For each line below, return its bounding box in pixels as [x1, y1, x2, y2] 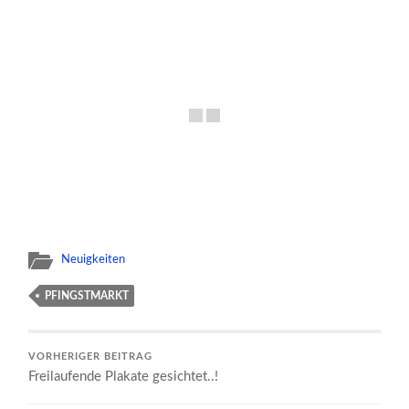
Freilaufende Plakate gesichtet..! [28, 369, 219, 383]
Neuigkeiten [61, 253, 126, 265]
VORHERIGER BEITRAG [28, 351, 153, 362]
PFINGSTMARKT [45, 289, 130, 301]
